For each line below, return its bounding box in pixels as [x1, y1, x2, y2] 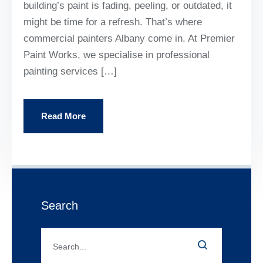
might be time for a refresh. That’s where [23, 16, 202, 28]
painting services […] [23, 65, 117, 77]
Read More [41, 110, 86, 121]
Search [41, 198, 78, 212]
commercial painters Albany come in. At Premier [23, 32, 235, 44]
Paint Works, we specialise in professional [23, 49, 210, 60]
